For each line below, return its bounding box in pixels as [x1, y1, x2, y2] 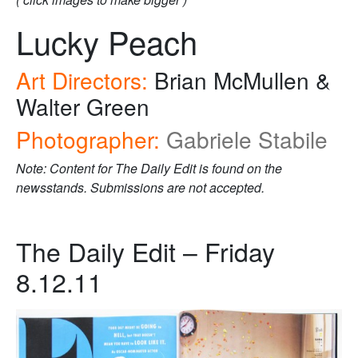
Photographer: [16, 123, 160, 156]
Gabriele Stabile [166, 123, 328, 156]
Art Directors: [16, 64, 154, 97]
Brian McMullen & [154, 64, 331, 97]
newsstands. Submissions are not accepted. [16, 178, 265, 197]
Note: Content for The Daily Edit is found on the [16, 159, 282, 178]
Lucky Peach [16, 18, 197, 65]
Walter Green [16, 90, 149, 123]
